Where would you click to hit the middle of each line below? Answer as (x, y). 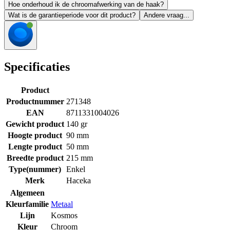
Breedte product (35, 158)
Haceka (79, 180)
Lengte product (35, 146)
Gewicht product (35, 124)
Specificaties (37, 67)
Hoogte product (35, 135)
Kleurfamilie (27, 204)
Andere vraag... (167, 15)
